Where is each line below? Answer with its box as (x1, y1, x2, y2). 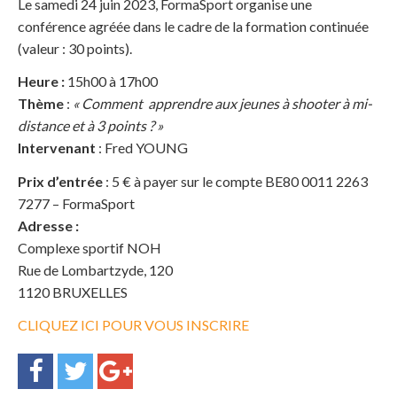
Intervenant (18, 139, 96, 157)
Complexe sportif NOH (18, 238, 161, 256)
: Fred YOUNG (96, 139, 188, 157)
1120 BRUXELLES (18, 283, 128, 300)
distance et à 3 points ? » (18, 117, 163, 135)
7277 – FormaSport (18, 194, 135, 212)
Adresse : (18, 216, 79, 234)
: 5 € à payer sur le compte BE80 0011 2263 (103, 172, 368, 190)
